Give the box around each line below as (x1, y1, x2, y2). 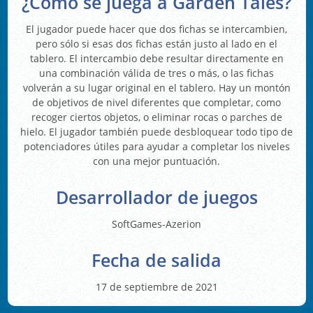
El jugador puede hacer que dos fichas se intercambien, (26, 22, 287, 36)
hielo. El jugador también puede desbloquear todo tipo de (20, 124, 293, 138)
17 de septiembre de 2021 (95, 279, 218, 293)
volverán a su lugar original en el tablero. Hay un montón (22, 80, 291, 94)
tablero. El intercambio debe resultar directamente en (29, 51, 284, 65)
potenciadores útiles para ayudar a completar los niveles (23, 139, 290, 153)
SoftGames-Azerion (112, 217, 201, 231)
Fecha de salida (92, 248, 221, 272)
